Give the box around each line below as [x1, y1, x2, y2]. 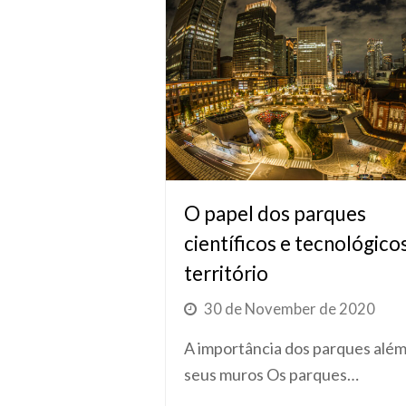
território [184, 260, 268, 285]
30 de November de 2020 [204, 299, 375, 318]
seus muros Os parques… [184, 363, 359, 384]
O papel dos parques [184, 200, 366, 226]
